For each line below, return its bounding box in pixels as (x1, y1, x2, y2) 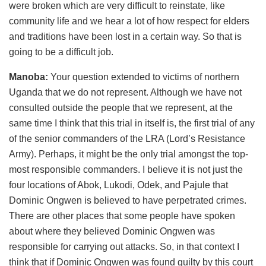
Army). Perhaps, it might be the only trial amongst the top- (9, 148, 248, 159)
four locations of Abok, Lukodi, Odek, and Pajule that (9, 179, 228, 190)
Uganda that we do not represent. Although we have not (9, 87, 242, 97)
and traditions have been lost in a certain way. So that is (9, 31, 242, 42)
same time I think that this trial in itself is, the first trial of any (9, 118, 255, 128)
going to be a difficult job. (9, 46, 113, 57)
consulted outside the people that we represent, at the (9, 102, 233, 113)
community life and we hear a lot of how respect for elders (9, 15, 249, 26)
